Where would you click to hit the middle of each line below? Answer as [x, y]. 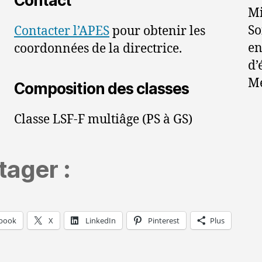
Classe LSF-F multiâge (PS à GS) [103, 120]
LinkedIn [101, 220]
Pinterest [164, 220]
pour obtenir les [157, 31]
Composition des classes [101, 89]
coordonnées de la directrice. [98, 49]
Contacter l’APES [62, 31]
